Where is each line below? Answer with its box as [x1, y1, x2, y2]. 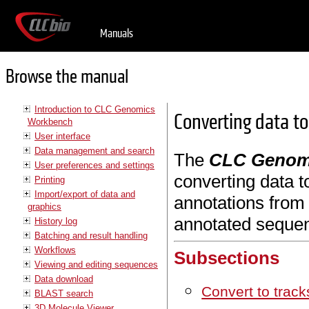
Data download [34, 273, 93, 284]
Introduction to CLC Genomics [34, 103, 155, 114]
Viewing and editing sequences [34, 259, 158, 270]
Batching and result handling [34, 230, 148, 241]
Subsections [174, 247, 280, 268]
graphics [28, 201, 61, 212]
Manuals [100, 26, 133, 41]
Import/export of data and [34, 188, 135, 199]
